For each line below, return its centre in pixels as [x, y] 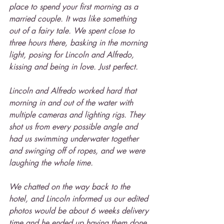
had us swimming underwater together [75, 139]
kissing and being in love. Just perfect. [73, 67]
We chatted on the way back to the [71, 187]
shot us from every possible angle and [74, 127]
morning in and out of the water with [72, 103]
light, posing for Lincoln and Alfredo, [73, 55]
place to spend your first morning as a [75, 7]
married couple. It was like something [74, 19]
